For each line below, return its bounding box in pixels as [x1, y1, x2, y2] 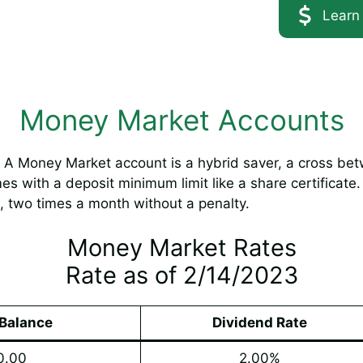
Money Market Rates [66, 233, 297, 263]
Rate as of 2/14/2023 [65, 261, 298, 290]
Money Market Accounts [19, 102, 344, 137]
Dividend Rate [212, 314, 307, 331]
